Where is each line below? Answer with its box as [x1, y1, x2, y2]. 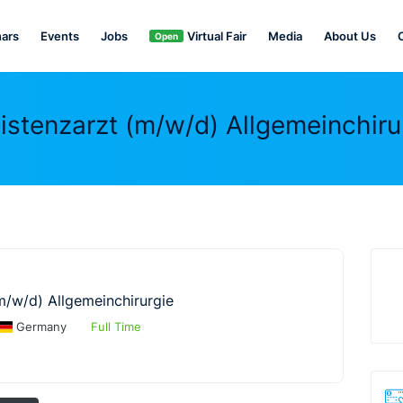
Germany [16, 319, 67, 334]
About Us [323, 28, 376, 43]
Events [40, 28, 79, 43]
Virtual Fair [186, 28, 246, 43]
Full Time [90, 319, 141, 334]
